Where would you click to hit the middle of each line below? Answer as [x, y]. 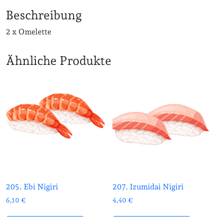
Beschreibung [44, 15]
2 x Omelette [29, 32]
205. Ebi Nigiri [32, 186]
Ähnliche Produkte [59, 61]
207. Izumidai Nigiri [148, 186]
